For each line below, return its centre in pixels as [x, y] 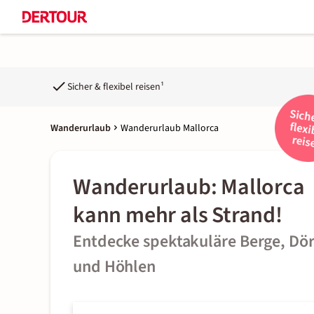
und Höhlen [115, 267]
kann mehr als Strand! [178, 215]
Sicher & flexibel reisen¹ [116, 87]
